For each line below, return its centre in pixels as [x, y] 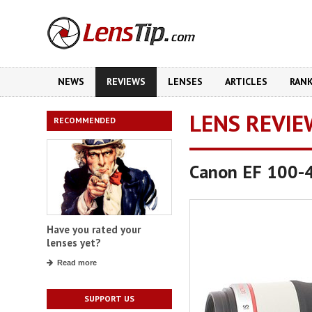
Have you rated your [94, 230]
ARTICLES [246, 81]
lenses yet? [74, 243]
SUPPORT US [109, 299]
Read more [77, 263]
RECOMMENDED [85, 120]
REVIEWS [126, 81]
